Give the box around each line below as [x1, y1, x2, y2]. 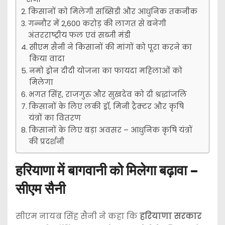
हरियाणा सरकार [140, 210, 201, 222]
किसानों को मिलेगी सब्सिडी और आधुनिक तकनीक [28, 7, 197, 17]
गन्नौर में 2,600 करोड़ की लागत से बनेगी [28, 19, 166, 29]
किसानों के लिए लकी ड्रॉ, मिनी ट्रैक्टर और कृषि [28, 101, 184, 112]
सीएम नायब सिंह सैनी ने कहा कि [16, 210, 140, 222]
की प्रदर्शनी [28, 137, 64, 147]
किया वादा [29, 54, 65, 64]
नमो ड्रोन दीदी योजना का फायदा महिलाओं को [29, 66, 182, 76]
